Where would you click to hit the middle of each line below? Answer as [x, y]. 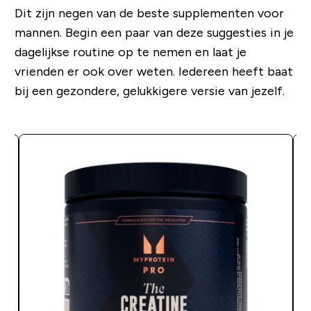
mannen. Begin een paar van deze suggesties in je [154, 33]
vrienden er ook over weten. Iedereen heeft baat [153, 72]
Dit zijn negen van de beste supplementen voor [149, 14]
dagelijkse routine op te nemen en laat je [130, 52]
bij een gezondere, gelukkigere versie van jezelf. [149, 91]
